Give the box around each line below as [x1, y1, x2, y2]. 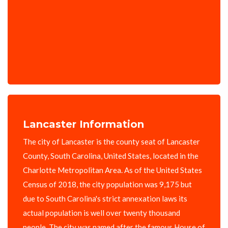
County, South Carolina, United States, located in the [23, 151, 198, 161]
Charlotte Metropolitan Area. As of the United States [23, 165, 202, 175]
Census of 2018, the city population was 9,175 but [23, 180, 192, 189]
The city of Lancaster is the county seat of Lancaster [23, 137, 200, 147]
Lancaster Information [23, 118, 144, 131]
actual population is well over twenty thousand [23, 208, 180, 218]
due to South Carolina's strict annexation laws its [23, 194, 187, 204]
